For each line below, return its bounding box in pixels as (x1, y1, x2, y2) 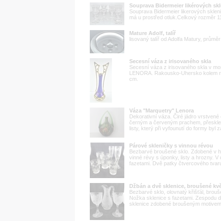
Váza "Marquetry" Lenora (129, 108, 194, 114)
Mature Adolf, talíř (129, 30, 176, 36)
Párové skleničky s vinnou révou (129, 142, 213, 148)
